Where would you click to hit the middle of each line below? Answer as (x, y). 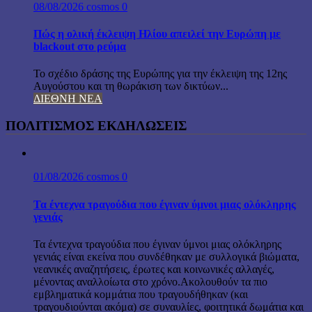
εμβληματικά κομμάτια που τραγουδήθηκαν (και (141, 294)
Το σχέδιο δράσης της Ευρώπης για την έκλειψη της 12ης (160, 74)
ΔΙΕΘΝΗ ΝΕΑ (68, 99)
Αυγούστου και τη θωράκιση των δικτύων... (131, 86)
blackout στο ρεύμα (80, 46)
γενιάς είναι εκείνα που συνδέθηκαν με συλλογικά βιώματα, (166, 257)
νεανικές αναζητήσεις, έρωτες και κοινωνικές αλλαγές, (154, 269)
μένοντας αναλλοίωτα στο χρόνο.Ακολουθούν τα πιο (150, 282)
